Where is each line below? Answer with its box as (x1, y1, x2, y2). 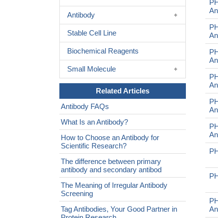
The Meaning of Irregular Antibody (61, 181, 167, 189)
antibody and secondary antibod (61, 165, 162, 174)
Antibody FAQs (61, 102, 109, 110)
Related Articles (96, 87, 149, 95)
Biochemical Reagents (67, 47, 139, 55)
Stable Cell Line (67, 29, 116, 37)
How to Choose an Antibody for (61, 133, 159, 142)
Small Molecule (67, 65, 116, 73)
